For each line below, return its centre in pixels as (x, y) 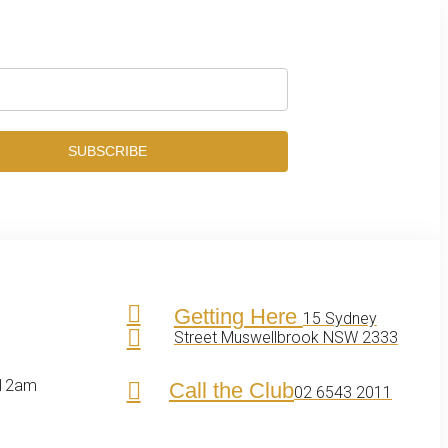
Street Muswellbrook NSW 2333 (285, 337)
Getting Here (238, 316)
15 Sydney (339, 318)
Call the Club (231, 390)
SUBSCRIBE (107, 151)
